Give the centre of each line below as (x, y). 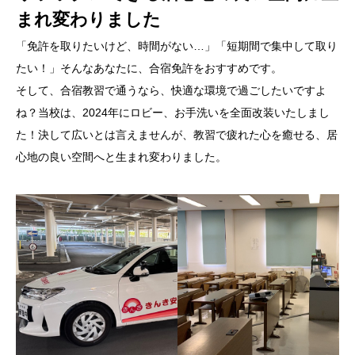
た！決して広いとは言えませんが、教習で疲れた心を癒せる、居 (177, 135)
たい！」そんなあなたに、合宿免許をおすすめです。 (149, 68)
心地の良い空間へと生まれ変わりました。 (121, 157)
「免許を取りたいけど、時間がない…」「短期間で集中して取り (177, 46)
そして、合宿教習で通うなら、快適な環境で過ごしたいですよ (171, 90)
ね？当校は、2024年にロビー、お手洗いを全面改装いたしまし (173, 113)
